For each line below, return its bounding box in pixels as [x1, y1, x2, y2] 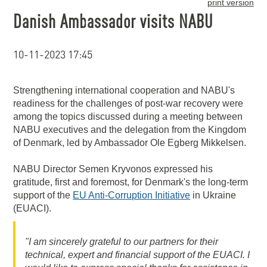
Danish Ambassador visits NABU [13, 8, 213, 33]
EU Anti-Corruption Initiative [73, 190, 191, 200]
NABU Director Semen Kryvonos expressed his [13, 164, 213, 174]
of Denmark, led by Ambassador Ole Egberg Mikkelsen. [13, 138, 247, 148]
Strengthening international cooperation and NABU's [13, 85, 235, 95]
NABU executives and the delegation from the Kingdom [13, 125, 247, 135]
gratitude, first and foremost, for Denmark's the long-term [13, 177, 249, 187]
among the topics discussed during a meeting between [13, 111, 243, 122]
